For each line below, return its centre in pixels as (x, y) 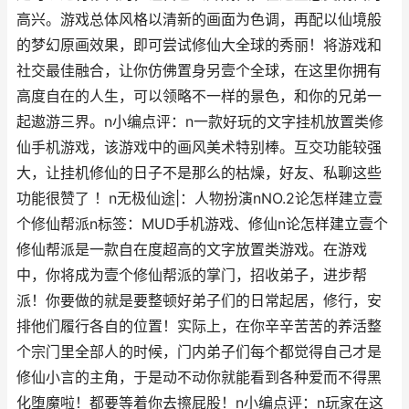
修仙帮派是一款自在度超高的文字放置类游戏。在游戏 (192, 250)
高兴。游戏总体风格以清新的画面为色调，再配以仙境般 (199, 20)
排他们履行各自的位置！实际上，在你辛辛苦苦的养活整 (199, 326)
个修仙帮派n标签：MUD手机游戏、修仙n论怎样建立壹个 (202, 224)
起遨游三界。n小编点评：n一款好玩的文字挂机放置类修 (200, 122)
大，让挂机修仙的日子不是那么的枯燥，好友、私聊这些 (199, 173)
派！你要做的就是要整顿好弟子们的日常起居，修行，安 (199, 301)
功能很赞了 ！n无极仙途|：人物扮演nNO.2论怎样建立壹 (199, 199)
